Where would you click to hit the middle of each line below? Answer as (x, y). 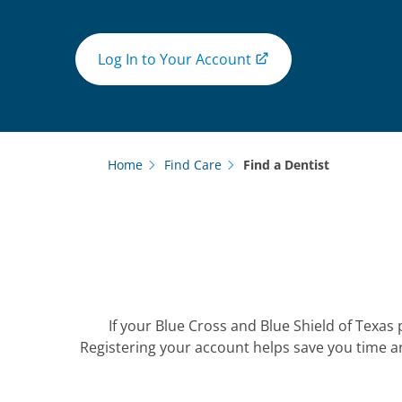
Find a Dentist (286, 165)
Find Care (193, 165)
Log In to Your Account (175, 59)
